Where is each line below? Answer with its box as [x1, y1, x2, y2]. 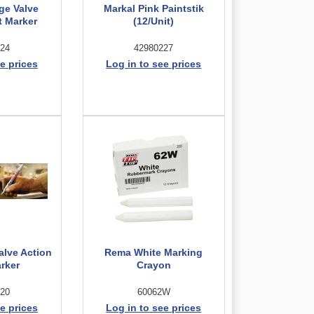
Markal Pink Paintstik [103, 3, 204, 14]
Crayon [136, 259, 171, 271]
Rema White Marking [104, 247, 203, 258]
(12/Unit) [133, 15, 175, 27]
